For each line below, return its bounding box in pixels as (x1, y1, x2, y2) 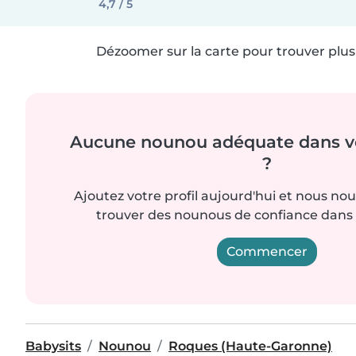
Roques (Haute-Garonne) (168, 339, 332, 354)
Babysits (25, 339, 81, 354)
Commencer (226, 244, 308, 259)
